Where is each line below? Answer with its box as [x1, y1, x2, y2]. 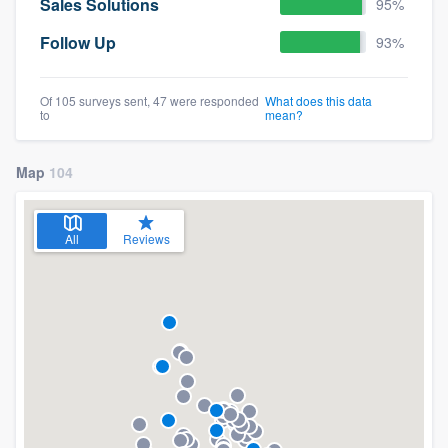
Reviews [122, 230, 170, 248]
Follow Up [40, 30, 116, 54]
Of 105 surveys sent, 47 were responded [40, 92, 259, 110]
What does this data [264, 92, 372, 110]
